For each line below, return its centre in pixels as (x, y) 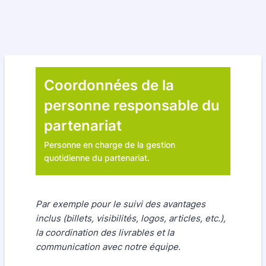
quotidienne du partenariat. (97, 158)
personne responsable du (132, 105)
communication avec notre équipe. (108, 247)
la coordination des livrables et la (105, 232)
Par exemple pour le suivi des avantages (121, 204)
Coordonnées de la (109, 85)
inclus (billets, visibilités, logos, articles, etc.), (131, 218)
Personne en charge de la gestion (110, 145)
